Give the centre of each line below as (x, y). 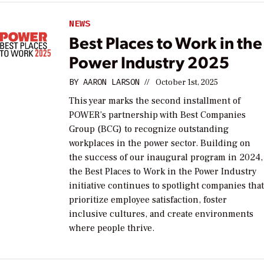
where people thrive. (112, 228)
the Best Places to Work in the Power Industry (163, 172)
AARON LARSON (112, 82)
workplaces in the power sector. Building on (160, 143)
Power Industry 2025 (149, 62)
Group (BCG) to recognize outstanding (149, 129)
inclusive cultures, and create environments (161, 214)
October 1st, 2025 (187, 83)
